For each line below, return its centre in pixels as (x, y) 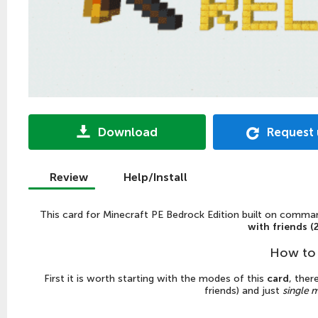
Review (69, 177)
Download (128, 132)
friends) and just (243, 290)
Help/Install (155, 177)
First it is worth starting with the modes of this (155, 278)
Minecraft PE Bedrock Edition (171, 214)
